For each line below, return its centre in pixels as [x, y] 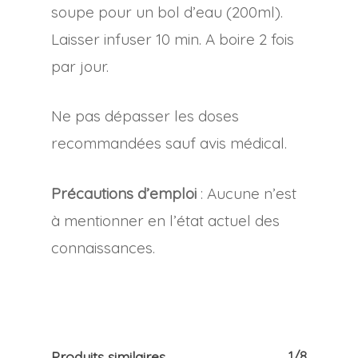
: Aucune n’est [247, 193]
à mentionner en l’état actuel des [165, 220]
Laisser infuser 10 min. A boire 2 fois [173, 39]
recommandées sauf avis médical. [169, 143]
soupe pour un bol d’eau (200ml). [167, 12]
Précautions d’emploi [124, 193]
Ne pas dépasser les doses [145, 116]
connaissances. [103, 247]
